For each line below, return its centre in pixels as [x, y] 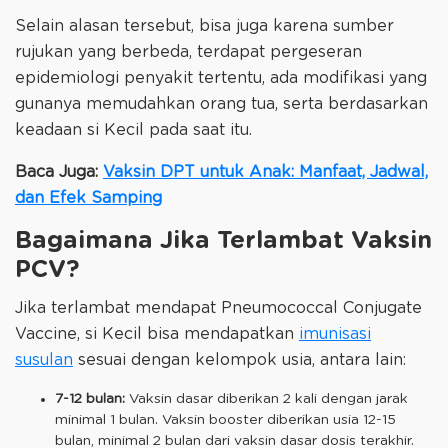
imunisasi [335, 333]
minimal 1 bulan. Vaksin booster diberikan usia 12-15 [225, 419]
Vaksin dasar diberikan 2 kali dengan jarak [266, 398]
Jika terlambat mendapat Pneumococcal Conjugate [218, 307]
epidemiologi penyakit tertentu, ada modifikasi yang [221, 78]
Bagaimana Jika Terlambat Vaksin [223, 241]
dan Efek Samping [88, 198]
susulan [44, 359]
